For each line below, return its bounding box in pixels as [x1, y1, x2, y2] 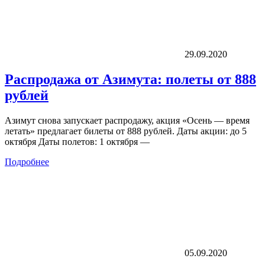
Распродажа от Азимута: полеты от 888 [5, 71, 256, 87]
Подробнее [5, 156, 49, 167]
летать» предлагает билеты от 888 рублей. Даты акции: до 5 [5, 125, 247, 136]
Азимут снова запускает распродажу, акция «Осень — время [5, 115, 250, 125]
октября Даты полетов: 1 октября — [5, 136, 150, 147]
